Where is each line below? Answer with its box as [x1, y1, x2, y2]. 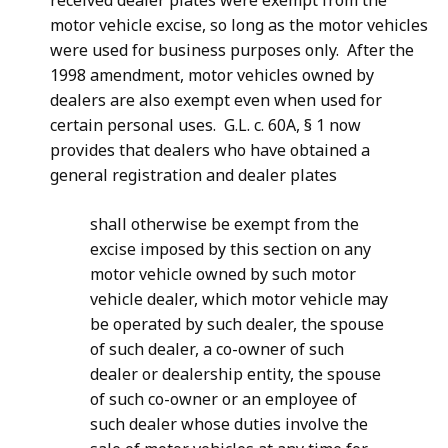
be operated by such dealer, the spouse [90, 313, 384, 336]
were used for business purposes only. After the [50, 39, 414, 62]
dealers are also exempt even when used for [50, 89, 382, 112]
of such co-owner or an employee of [90, 388, 357, 411]
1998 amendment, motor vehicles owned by [50, 64, 374, 87]
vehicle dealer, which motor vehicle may [90, 288, 388, 311]
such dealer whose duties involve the [90, 413, 368, 436]
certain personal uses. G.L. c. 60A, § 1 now [50, 114, 361, 137]
